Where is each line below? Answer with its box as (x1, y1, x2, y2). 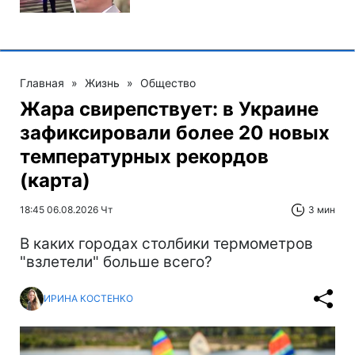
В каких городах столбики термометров (20, 234, 313, 253)
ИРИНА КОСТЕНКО (44, 292, 133, 305)
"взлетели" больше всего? (20, 252, 212, 271)
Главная (20, 75, 64, 90)
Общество (140, 75, 196, 90)
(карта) (20, 168, 90, 192)
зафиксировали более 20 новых (20, 120, 330, 144)
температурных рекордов (20, 144, 269, 168)
